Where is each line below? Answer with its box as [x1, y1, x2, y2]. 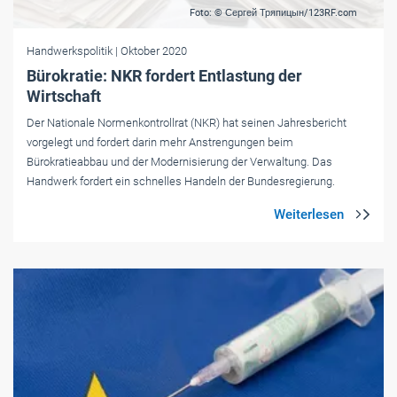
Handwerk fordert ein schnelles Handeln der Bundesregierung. [27, 175, 335, 189]
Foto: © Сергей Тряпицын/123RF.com [190, 7, 357, 19]
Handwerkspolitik [27, 44, 115, 58]
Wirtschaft [27, 87, 101, 106]
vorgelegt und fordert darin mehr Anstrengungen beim [27, 136, 293, 150]
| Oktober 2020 [115, 44, 187, 58]
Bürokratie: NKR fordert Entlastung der [27, 66, 302, 86]
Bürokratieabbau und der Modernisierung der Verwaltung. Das [27, 155, 332, 169]
